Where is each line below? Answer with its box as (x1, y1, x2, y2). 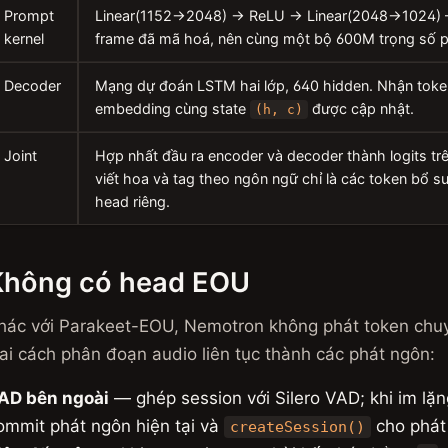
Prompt (4, 7, 54, 24)
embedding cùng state (95, 100, 250, 117)
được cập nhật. (308, 100, 415, 117)
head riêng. (95, 193, 170, 210)
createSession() (229, 418, 365, 436)
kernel (4, 30, 44, 47)
